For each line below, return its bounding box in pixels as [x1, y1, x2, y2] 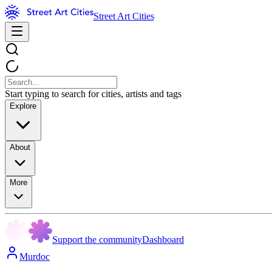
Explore [10, 101, 36, 110]
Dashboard [142, 234, 184, 245]
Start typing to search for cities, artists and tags [5, 89, 182, 99]
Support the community [52, 234, 142, 245]
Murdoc [19, 251, 50, 262]
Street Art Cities [93, 11, 154, 21]
